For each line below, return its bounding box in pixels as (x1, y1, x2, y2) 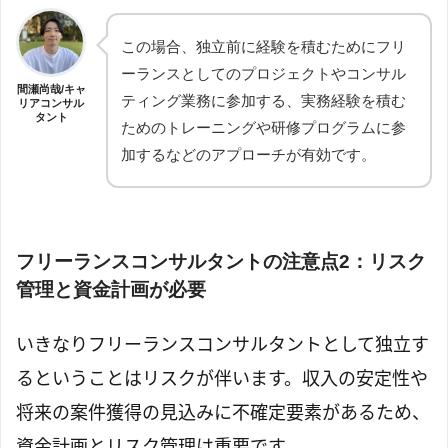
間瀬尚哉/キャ (16, 82, 86, 95)
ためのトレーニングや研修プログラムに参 (121, 118, 406, 136)
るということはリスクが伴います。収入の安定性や (16, 366, 428, 391)
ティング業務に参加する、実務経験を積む (121, 91, 406, 109)
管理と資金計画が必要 (16, 278, 206, 300)
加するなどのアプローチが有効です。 (121, 145, 376, 163)
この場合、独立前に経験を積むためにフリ (121, 37, 406, 55)
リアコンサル (18, 96, 84, 109)
